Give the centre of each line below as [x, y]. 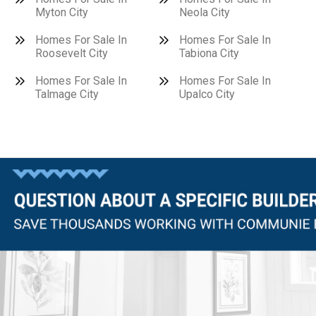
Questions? [74, 240]
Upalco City [207, 94]
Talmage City [67, 94]
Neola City [205, 12]
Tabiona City [209, 53]
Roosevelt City [72, 53]
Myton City [62, 12]
